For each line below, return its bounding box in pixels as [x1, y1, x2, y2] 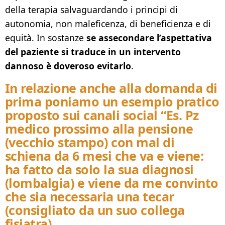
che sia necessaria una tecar [5, 188, 174, 205]
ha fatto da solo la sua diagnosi [5, 161, 194, 178]
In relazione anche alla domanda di [5, 79, 217, 97]
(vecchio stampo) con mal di [5, 134, 175, 151]
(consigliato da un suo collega [5, 201, 185, 219]
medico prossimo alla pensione [5, 120, 193, 138]
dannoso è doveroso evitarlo [5, 59, 131, 72]
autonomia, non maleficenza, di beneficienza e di [5, 17, 211, 30]
